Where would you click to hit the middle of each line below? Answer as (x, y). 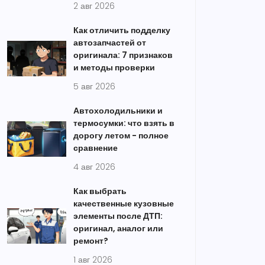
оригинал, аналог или (118, 228)
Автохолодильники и (118, 111)
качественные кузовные (124, 203)
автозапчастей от (110, 43)
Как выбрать (100, 191)
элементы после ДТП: (118, 216)
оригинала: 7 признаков (123, 55)
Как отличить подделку (122, 30)
